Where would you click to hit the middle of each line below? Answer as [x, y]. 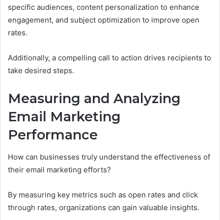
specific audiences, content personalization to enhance [104, 7]
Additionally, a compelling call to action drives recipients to [110, 58]
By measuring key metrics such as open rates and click [103, 194]
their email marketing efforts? [59, 169]
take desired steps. [41, 71]
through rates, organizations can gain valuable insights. [104, 207]
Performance [53, 135]
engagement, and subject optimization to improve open [104, 20]
